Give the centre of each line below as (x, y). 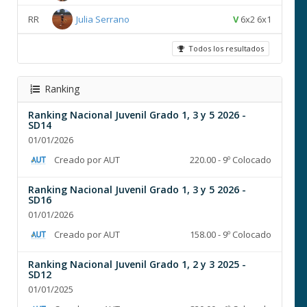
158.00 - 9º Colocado (231, 234)
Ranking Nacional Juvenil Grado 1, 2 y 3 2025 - (137, 264)
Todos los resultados (224, 48)
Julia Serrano (103, 19)
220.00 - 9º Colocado (231, 160)
